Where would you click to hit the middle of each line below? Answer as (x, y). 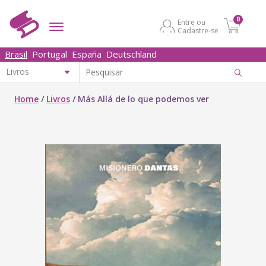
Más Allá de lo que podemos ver (143, 99)
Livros (58, 99)
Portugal (50, 54)
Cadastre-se (198, 31)
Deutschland (132, 54)
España (87, 54)
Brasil (16, 54)
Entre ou (191, 22)
